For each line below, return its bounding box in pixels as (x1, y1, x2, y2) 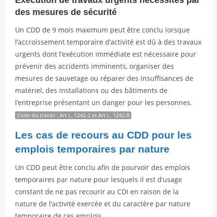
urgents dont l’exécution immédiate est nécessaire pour (15, 49, 197, 59)
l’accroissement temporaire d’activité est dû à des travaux (15, 37, 202, 46)
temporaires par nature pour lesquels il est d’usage (15, 175, 183, 184)
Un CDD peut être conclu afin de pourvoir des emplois (15, 163, 191, 172)
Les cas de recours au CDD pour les (15, 129, 192, 140)
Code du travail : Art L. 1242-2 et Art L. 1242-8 (17, 111, 130, 119)
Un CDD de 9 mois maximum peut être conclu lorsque (15, 25, 190, 34)
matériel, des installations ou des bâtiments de (15, 86, 168, 95)
